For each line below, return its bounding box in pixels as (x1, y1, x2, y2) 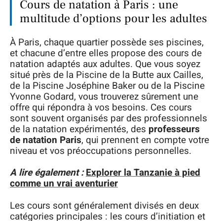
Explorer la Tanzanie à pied (86, 166, 200, 180)
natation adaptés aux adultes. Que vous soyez (10, 57, 200, 71)
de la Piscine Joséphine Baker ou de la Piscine (10, 78, 205, 93)
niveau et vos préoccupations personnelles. (10, 144, 191, 158)
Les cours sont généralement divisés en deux (10, 198, 199, 213)
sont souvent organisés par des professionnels (10, 111, 207, 125)
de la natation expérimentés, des (10, 122, 148, 136)
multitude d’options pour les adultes (20, 11, 207, 26)
